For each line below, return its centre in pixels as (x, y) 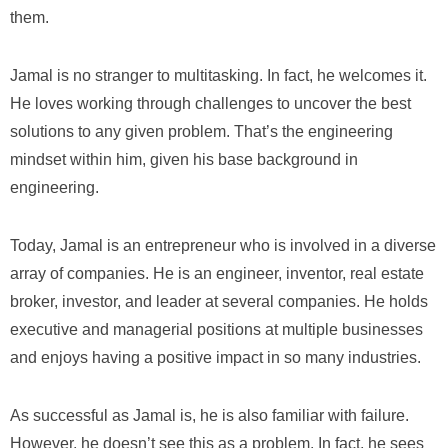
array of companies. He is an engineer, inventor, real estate (217, 273)
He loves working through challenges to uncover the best (210, 103)
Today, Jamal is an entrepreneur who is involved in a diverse (223, 245)
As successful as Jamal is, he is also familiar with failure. (209, 415)
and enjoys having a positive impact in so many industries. (215, 357)
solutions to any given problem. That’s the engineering (201, 131)
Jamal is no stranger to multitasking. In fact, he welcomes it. (218, 75)
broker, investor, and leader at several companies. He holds (219, 301)
